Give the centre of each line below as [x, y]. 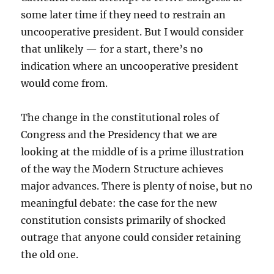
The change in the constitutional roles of [120, 117]
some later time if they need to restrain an [124, 15]
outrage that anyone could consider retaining [131, 237]
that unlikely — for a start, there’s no [112, 49]
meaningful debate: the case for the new [119, 203]
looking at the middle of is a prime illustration [133, 152]
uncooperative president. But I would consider [132, 32]
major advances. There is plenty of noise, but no [137, 186]
